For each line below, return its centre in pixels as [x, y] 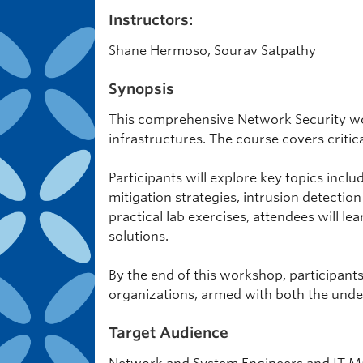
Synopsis [141, 89]
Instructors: [151, 20]
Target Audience [169, 333]
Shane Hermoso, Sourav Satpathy [212, 51]
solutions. [139, 236]
